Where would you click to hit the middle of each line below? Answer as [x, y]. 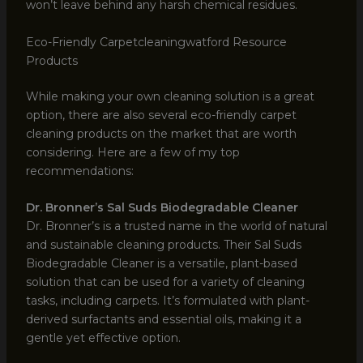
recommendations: [79, 171]
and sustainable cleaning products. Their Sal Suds [163, 245]
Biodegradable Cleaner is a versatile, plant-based [161, 264]
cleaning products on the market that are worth [161, 133]
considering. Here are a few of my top [132, 152]
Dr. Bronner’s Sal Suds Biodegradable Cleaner [162, 208]
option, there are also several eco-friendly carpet [161, 115]
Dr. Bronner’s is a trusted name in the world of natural [176, 226]
